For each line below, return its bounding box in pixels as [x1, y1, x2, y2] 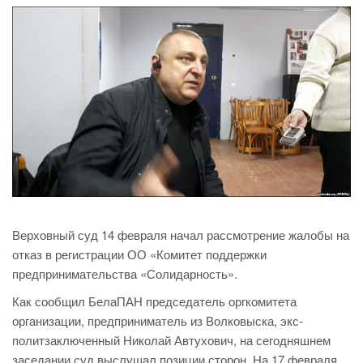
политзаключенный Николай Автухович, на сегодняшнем [12, 331, 331, 349]
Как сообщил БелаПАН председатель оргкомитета [12, 293, 297, 310]
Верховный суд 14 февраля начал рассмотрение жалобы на [12, 226, 349, 244]
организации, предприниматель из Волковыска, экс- [12, 312, 303, 330]
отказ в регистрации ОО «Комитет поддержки [12, 246, 267, 263]
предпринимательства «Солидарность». [12, 265, 237, 283]
